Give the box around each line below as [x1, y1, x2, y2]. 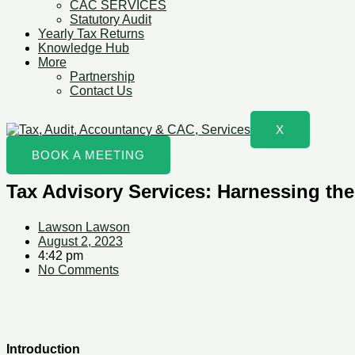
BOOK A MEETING [32, 148, 145, 162]
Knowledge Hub [38, 41, 129, 55]
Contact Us [70, 84, 132, 97]
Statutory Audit [70, 13, 151, 26]
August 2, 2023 [38, 234, 123, 248]
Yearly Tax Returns [38, 27, 144, 40]
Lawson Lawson [38, 219, 130, 234]
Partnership [70, 70, 135, 83]
